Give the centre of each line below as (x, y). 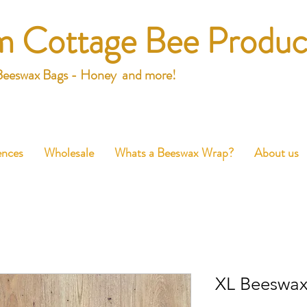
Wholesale (69, 153)
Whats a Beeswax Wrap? (174, 153)
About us (276, 153)
